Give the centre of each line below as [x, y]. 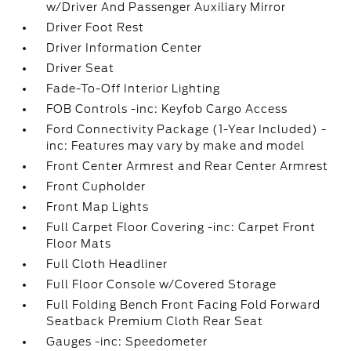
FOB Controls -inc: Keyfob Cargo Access [167, 109]
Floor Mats [79, 244]
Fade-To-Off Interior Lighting [134, 89]
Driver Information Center [125, 48]
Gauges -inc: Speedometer [127, 342]
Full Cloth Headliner [107, 264]
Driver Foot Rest [96, 27]
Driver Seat [81, 68]
